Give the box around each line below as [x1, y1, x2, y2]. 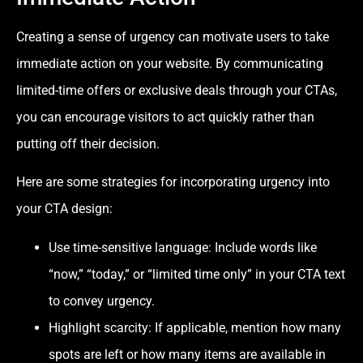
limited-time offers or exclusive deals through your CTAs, [16, 83, 337, 99]
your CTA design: [16, 201, 113, 217]
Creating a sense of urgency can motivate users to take [16, 29, 329, 45]
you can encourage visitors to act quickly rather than [16, 109, 314, 126]
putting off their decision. [16, 136, 160, 152]
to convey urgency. [49, 293, 155, 309]
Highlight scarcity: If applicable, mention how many [49, 319, 341, 335]
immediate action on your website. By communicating [16, 56, 323, 72]
